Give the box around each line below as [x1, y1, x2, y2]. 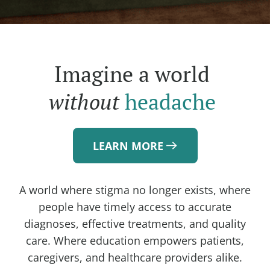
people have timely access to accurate [39, 199, 231, 215]
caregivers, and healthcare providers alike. [28, 250, 242, 265]
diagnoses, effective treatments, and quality [24, 216, 246, 231]
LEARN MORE [93, 138, 163, 153]
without [48, 87, 119, 116]
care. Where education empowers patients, [26, 233, 244, 248]
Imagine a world [54, 60, 210, 89]
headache [124, 87, 216, 116]
